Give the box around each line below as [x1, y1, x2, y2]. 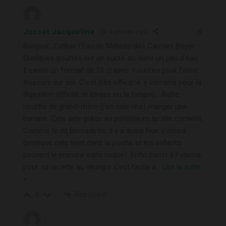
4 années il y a [107, 29, 147, 36]
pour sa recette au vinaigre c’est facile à [23, 162, 156, 172]
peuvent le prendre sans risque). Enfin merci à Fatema [23, 150, 201, 159]
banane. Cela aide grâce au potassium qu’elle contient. [23, 114, 203, 123]
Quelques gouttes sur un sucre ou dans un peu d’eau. [23, 53, 199, 63]
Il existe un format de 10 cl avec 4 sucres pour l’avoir [23, 65, 198, 75]
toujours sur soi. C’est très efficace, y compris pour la [23, 77, 201, 87]
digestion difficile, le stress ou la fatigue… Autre [23, 89, 179, 99]
